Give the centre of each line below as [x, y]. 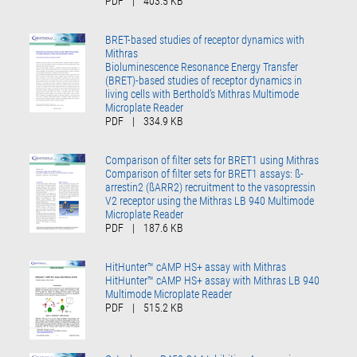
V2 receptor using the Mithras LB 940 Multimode [210, 200]
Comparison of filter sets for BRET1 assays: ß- [205, 173]
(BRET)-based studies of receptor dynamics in [204, 80]
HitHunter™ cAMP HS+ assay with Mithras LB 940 [213, 280]
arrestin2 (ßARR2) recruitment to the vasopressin [211, 187]
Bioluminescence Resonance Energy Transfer [202, 67]
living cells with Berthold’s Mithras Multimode [202, 94]
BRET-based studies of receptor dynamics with [205, 39]
